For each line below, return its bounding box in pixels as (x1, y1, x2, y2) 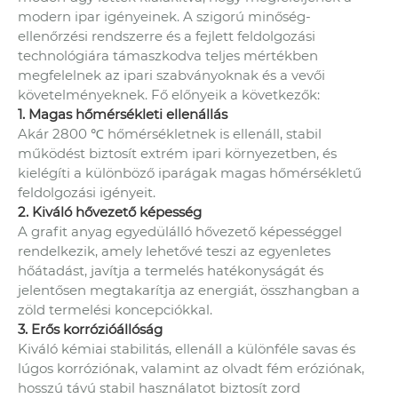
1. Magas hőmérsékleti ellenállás (18, 106, 227, 123)
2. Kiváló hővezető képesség (18, 203, 202, 221)
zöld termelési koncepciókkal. (18, 301, 212, 319)
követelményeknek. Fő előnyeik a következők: (18, 86, 320, 104)
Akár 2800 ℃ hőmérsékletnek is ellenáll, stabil (18, 125, 322, 143)
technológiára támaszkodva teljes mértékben (18, 47, 318, 65)
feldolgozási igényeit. (18, 184, 155, 202)
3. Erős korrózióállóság (18, 321, 163, 338)
